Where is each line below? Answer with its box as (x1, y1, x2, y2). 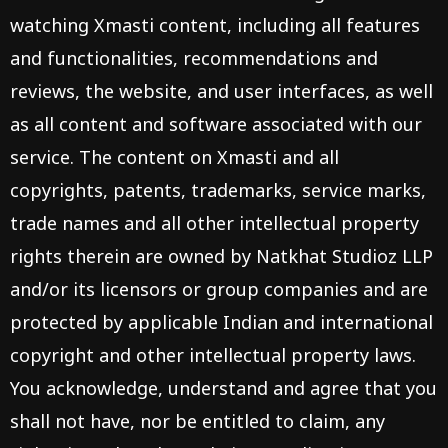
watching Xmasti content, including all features (10, 13, 420, 37)
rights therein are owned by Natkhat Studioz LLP (10, 244, 433, 268)
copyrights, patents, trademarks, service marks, (10, 178, 426, 202)
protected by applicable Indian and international (10, 310, 433, 334)
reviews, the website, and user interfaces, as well (10, 79, 433, 103)
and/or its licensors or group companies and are (10, 277, 428, 301)
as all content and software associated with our (10, 112, 422, 136)
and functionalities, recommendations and (10, 46, 378, 70)
